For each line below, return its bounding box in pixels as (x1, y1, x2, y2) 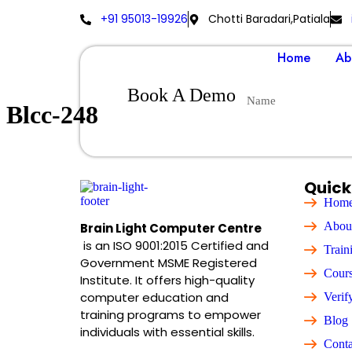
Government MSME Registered (80, 254, 257, 271)
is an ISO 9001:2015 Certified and (80, 236, 269, 254)
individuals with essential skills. (80, 323, 255, 340)
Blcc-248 (6, 101, 98, 130)
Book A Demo (127, 84, 236, 105)
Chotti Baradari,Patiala (208, 11, 330, 27)
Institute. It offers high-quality (80, 271, 255, 288)
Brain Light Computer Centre (80, 219, 262, 236)
